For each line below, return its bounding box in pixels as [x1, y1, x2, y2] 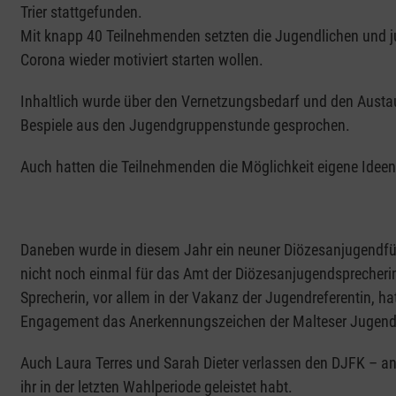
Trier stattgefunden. [19, 3, 146, 22]
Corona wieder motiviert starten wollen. [19, 50, 267, 70]
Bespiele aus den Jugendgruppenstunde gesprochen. [19, 116, 350, 135]
